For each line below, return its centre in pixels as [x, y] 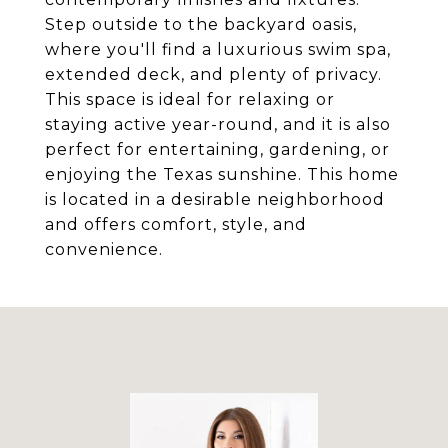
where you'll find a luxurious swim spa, [218, 49]
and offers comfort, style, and [176, 224]
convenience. [104, 249]
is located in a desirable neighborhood [215, 199]
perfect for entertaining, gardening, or [217, 149]
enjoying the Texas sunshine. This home [222, 174]
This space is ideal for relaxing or [190, 99]
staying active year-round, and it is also [218, 124]
